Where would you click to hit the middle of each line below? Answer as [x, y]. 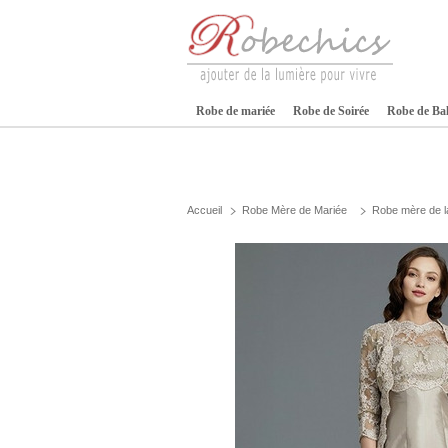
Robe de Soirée [331, 111]
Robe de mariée [235, 111]
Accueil [204, 210]
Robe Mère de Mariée [294, 210]
